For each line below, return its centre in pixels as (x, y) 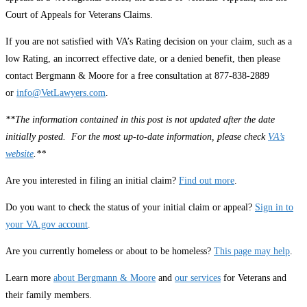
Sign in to (274, 208)
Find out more (207, 181)
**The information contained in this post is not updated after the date (140, 120)
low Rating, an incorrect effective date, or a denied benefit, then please (143, 59)
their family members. (49, 295)
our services (198, 278)
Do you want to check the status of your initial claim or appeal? (130, 208)
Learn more (29, 278)
